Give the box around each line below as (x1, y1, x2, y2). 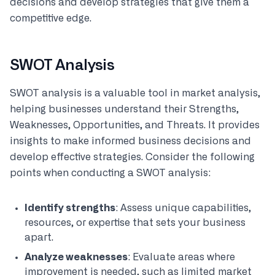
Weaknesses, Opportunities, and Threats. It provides (10, 120, 260, 130)
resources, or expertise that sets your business (25, 218, 246, 228)
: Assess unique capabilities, (115, 203, 251, 213)
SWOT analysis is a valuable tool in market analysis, (10, 88, 260, 98)
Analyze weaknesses (25, 252, 128, 262)
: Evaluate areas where (128, 252, 235, 262)
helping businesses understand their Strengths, (10, 104, 239, 114)
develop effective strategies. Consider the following (10, 152, 255, 162)
